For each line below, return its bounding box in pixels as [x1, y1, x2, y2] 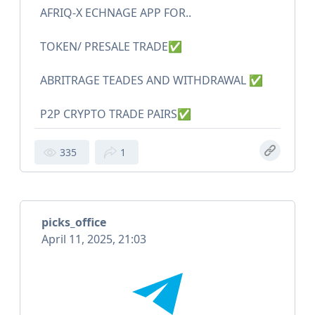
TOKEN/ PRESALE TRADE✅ [40, 39, 182, 55]
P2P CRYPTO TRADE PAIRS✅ [40, 106, 191, 122]
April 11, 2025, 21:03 [41, 231, 146, 247]
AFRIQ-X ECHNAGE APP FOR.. [40, 5, 191, 21]
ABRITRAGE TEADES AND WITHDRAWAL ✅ [40, 72, 263, 89]
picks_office [41, 214, 106, 231]
